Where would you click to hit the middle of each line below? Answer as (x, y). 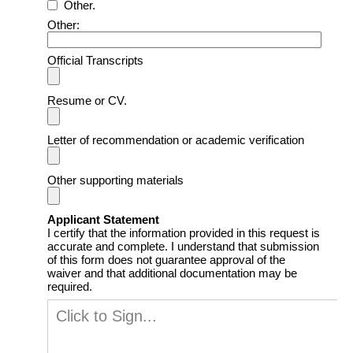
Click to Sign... (106, 316)
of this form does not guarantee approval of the (166, 260)
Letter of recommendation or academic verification (176, 140)
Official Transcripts (95, 61)
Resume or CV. (87, 100)
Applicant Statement (103, 220)
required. (70, 287)
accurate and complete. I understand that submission (183, 247)
